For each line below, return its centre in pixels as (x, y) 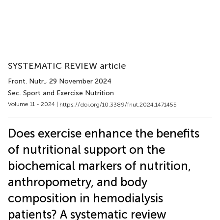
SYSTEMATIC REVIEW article (67, 66)
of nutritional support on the (86, 149)
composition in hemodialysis (85, 198)
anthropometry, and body (78, 182)
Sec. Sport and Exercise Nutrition (61, 93)
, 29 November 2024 (78, 81)
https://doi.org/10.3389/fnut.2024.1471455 (118, 104)
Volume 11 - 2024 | (34, 104)
